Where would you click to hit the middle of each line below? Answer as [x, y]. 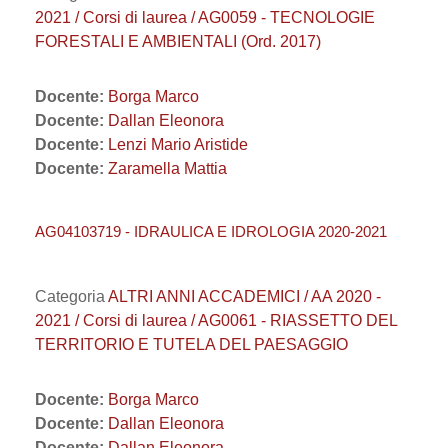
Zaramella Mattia [167, 168]
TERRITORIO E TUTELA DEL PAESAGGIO [191, 344]
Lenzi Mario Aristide [178, 144]
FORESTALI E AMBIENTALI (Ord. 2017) [178, 41]
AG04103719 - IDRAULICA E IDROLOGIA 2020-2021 [211, 231]
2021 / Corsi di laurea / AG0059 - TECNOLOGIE [205, 17]
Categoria [71, 296]
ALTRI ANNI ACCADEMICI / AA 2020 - [244, 296]
